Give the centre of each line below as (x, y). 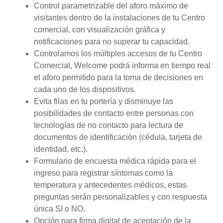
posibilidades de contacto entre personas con (114, 113)
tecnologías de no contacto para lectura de (109, 125)
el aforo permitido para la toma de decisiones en (118, 77)
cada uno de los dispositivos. (85, 89)
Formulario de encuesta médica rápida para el (115, 161)
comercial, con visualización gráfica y (100, 29)
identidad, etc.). (61, 149)
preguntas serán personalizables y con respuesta (120, 197)
